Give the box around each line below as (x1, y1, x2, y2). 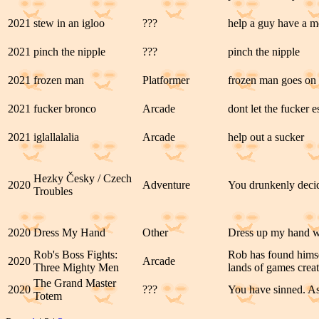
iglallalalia (33, 131, 79, 143)
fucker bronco (33, 103, 96, 115)
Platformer (142, 74, 189, 86)
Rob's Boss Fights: (33, 249, 117, 261)
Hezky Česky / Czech (33, 172, 132, 184)
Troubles (33, 185, 73, 197)
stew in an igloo (33, 17, 105, 29)
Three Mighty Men (33, 261, 119, 273)
